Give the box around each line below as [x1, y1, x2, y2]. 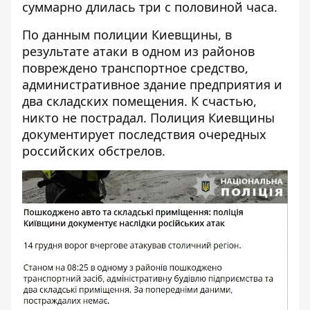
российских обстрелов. [22, 143, 165, 159]
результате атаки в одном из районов [22, 43, 255, 60]
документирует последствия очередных [22, 126, 266, 143]
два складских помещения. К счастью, [22, 93, 257, 109]
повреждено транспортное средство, [22, 60, 248, 76]
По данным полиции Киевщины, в [22, 26, 232, 43]
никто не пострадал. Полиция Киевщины [22, 109, 275, 126]
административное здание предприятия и [22, 76, 282, 93]
